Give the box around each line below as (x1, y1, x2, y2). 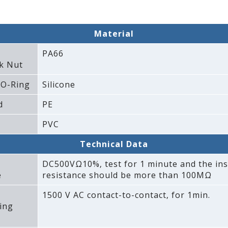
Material (94, 28, 134, 40)
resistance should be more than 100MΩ (42, 169, 212, 181)
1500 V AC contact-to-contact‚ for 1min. (42, 189, 210, 201)
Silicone (42, 79, 75, 91)
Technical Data (79, 138, 148, 150)
